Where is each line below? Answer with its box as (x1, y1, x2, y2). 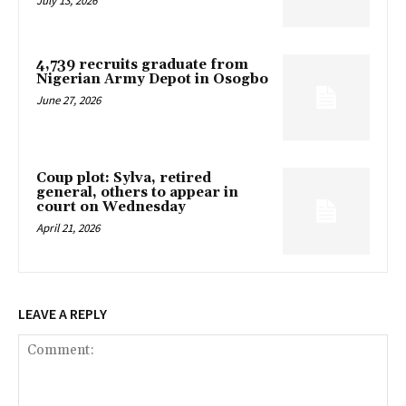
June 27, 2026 (36, 92, 101, 108)
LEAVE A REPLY (18, 304, 107, 324)
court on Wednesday (36, 198, 186, 217)
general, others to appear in (36, 184, 238, 202)
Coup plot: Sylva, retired (36, 169, 211, 188)
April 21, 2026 (36, 220, 100, 237)
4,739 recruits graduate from (36, 55, 248, 73)
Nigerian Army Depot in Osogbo (36, 70, 268, 88)
